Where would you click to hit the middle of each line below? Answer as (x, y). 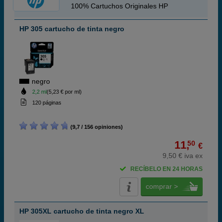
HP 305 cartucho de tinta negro (72, 29)
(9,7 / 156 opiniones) (95, 127)
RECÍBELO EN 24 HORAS (166, 169)
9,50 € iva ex (183, 156)
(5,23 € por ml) (64, 92)
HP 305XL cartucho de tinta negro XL (82, 211)
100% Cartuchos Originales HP (119, 6)
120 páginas (47, 103)
